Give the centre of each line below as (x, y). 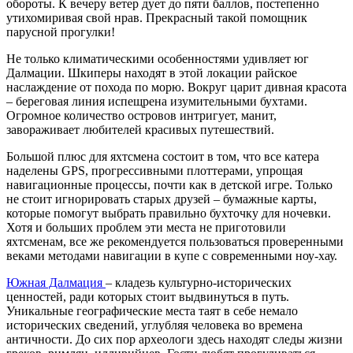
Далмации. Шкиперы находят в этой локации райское (152, 73)
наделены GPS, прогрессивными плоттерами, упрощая (154, 171)
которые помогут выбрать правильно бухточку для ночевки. (169, 213)
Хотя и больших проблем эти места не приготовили (146, 227)
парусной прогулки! (61, 32)
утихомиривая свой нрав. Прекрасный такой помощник (157, 18)
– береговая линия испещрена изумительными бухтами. (157, 101)
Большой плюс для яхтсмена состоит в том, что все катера (163, 156)
